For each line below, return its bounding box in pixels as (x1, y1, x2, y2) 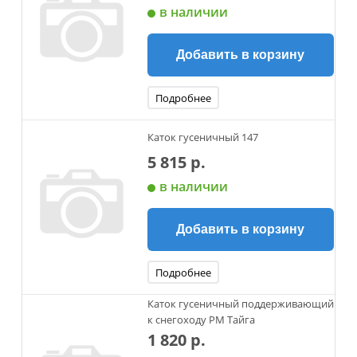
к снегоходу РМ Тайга (147, 312, 255, 327)
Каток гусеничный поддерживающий (147, 296, 334, 311)
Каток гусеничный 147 (147, 129, 258, 144)
